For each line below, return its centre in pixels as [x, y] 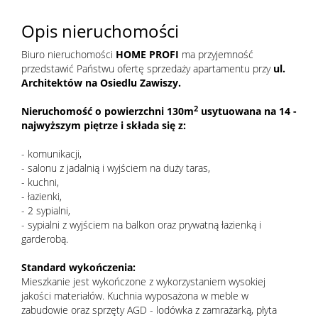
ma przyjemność [216, 55]
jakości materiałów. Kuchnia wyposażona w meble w [135, 296]
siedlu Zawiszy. [146, 83]
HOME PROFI [147, 55]
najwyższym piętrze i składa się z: [104, 126]
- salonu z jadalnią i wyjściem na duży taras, [116, 168]
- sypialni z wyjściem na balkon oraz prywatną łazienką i [141, 225]
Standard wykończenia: [78, 268]
